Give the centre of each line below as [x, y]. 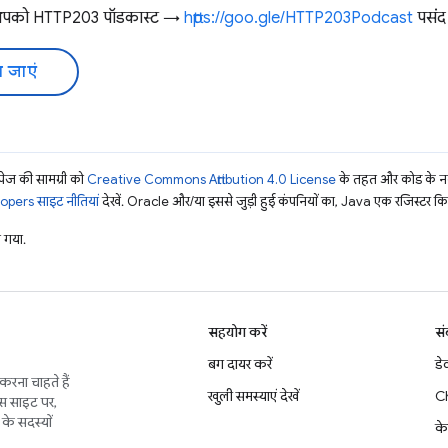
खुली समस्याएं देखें [253, 396]
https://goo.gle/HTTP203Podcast [298, 18]
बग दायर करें [240, 364]
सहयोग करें [237, 332]
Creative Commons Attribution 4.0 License [211, 179]
